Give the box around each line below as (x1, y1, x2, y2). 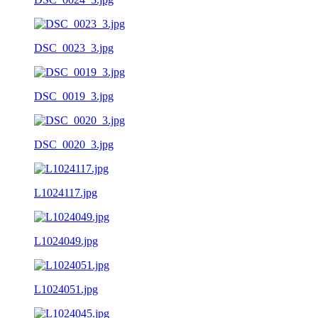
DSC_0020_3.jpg (34, 138, 114, 150)
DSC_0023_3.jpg (34, 41, 114, 54)
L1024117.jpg (34, 186, 97, 199)
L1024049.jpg (34, 234, 98, 247)
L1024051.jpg (34, 283, 98, 295)
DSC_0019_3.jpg (34, 89, 114, 102)
